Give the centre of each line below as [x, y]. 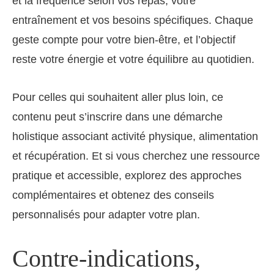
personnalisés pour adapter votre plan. [106, 214]
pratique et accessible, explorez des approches [127, 175]
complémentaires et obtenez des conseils [113, 195]
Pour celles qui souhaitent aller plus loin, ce [118, 97]
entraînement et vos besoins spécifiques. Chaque [133, 20]
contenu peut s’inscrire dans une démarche [117, 117]
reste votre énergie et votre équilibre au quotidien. [133, 59]
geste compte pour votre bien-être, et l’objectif [124, 39]
